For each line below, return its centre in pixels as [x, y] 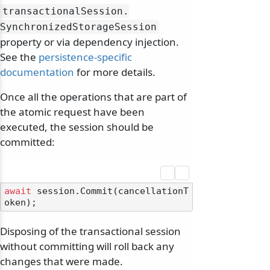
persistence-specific [85, 57]
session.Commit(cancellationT [110, 191]
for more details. [115, 72]
